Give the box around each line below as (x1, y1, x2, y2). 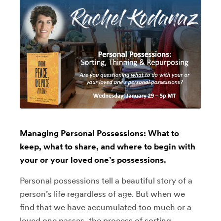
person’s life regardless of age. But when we (20, 188, 185, 199)
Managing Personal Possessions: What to (20, 128, 179, 138)
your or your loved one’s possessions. (20, 154, 166, 165)
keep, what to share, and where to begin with (20, 141, 195, 151)
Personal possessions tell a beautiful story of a (20, 175, 192, 185)
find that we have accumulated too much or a (20, 202, 191, 212)
